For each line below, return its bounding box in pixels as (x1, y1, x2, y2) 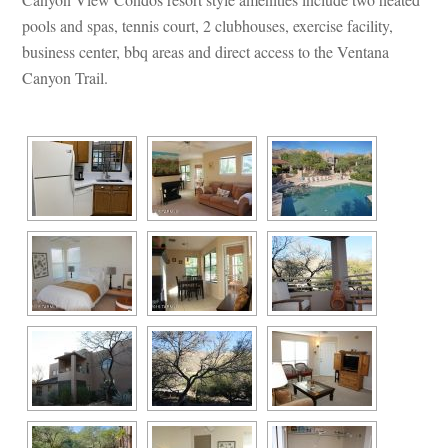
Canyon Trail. (22, 66, 109, 88)
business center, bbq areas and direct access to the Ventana (22, 40, 390, 62)
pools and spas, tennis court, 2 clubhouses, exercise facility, (22, 14, 394, 36)
